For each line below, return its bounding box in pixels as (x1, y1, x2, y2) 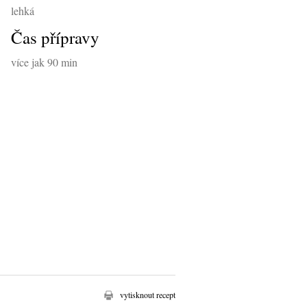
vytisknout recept (120, 289, 175, 301)
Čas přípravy (10, 25, 99, 49)
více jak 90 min (10, 54, 77, 69)
